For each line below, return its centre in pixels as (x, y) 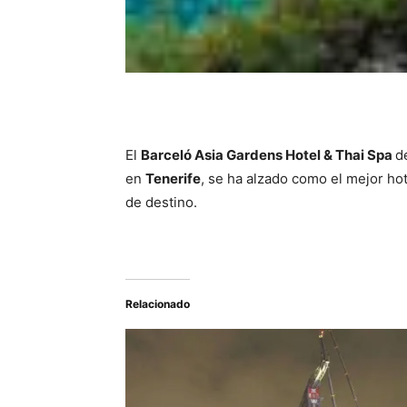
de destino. (161, 202)
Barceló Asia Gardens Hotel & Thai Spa (268, 155)
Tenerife (173, 179)
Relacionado (158, 304)
